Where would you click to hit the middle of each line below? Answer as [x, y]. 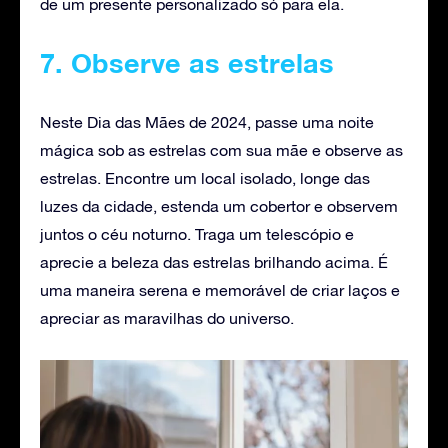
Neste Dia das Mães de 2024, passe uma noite [207, 122]
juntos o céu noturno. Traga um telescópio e [197, 234]
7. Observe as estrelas [187, 63]
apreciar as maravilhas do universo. [167, 318]
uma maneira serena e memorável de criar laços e [220, 290]
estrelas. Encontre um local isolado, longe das [205, 178]
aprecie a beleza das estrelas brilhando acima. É [214, 262]
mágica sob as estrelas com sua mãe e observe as [221, 150]
